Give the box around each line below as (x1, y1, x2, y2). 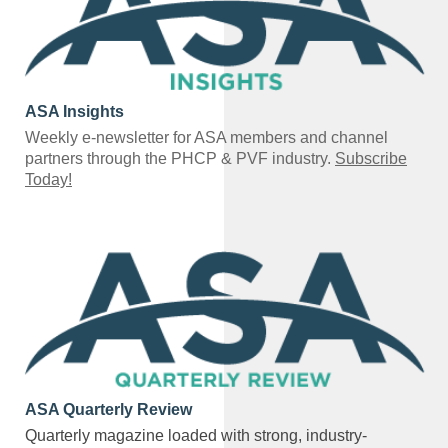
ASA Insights (25, 102, 124, 120)
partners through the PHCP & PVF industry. (25, 149, 335, 167)
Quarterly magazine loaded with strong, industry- (25, 426, 367, 444)
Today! (25, 170, 72, 188)
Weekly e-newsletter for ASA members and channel (25, 128, 388, 146)
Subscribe (335, 149, 407, 167)
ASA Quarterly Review (25, 400, 192, 418)
